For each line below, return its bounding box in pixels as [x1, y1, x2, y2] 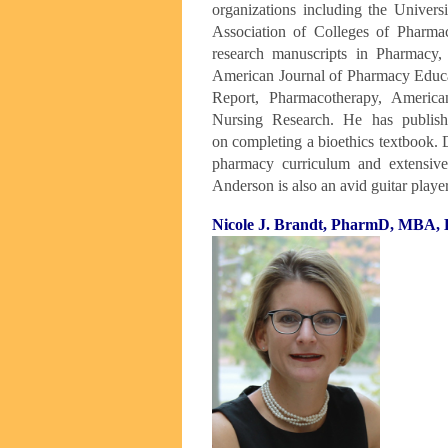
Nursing [212, 111, 273, 129]
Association [212, 23, 294, 41]
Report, [212, 89, 270, 107]
